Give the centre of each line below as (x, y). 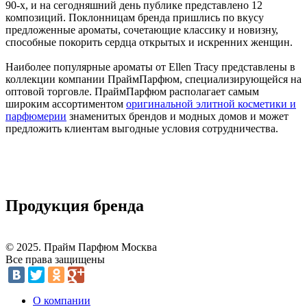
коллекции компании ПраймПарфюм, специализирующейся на (153, 79)
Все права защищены (55, 259)
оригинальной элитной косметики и (211, 103)
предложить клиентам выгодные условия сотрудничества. (142, 128)
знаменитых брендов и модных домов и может (177, 116)
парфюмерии (36, 116)
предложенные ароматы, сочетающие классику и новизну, (142, 29)
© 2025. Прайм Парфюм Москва (81, 247)
